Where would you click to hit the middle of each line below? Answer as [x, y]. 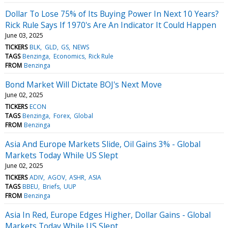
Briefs [51, 186]
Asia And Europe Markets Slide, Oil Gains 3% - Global [103, 144]
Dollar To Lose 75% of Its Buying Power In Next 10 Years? [112, 13]
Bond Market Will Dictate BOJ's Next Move [83, 84]
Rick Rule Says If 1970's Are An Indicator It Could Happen [111, 25]
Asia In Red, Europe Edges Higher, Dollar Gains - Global [108, 215]
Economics [69, 56]
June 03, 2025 [24, 35]
